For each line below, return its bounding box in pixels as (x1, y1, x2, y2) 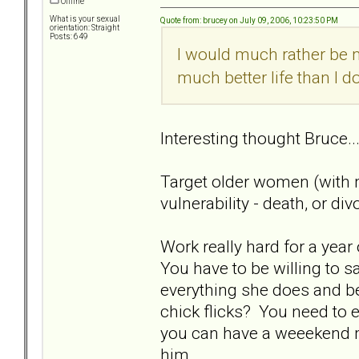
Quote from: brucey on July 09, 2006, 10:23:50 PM (160, 15, 338, 25)
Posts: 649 (50, 32, 88, 42)
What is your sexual (50, 14, 120, 24)
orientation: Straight (50, 23, 119, 33)
